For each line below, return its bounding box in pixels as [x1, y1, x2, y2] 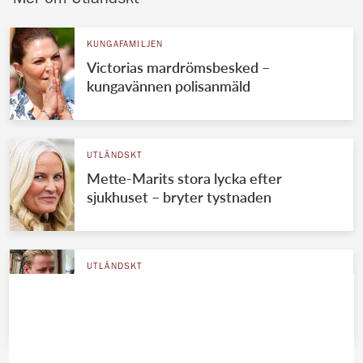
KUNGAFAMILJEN [86, 40, 164, 49]
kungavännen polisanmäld [86, 76, 250, 95]
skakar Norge [86, 298, 172, 317]
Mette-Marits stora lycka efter [86, 169, 282, 187]
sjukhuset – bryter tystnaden [86, 187, 271, 206]
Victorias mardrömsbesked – [86, 58, 270, 76]
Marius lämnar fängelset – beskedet [86, 280, 315, 298]
